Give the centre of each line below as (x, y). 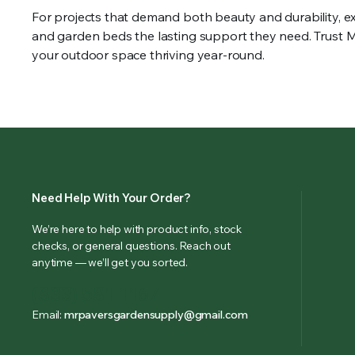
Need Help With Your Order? (112, 198)
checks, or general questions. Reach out (131, 246)
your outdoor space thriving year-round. (148, 55)
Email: (48, 315)
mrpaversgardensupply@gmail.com (156, 315)
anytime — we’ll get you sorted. (110, 263)
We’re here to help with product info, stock (137, 229)
